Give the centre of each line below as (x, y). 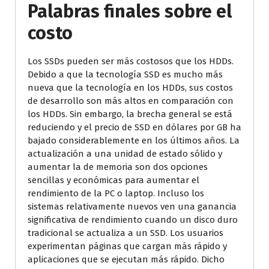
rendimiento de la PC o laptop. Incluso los (116, 193)
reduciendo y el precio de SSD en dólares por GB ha (134, 127)
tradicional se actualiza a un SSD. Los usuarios (125, 233)
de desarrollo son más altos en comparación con (131, 101)
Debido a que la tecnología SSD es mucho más (125, 74)
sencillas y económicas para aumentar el (113, 180)
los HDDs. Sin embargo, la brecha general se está (130, 114)
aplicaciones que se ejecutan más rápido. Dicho (126, 259)
